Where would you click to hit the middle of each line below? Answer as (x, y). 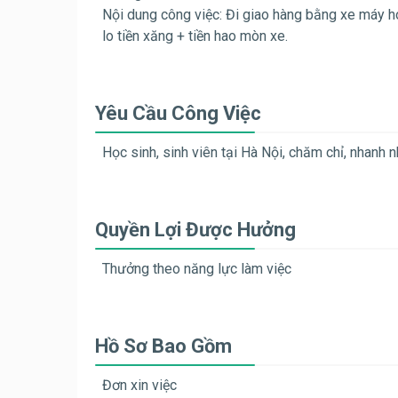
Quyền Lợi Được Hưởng (195, 230)
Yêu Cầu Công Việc (178, 114)
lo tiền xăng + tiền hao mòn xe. (195, 36)
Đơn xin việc (139, 386)
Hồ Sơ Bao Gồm (163, 346)
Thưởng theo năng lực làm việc (197, 269)
